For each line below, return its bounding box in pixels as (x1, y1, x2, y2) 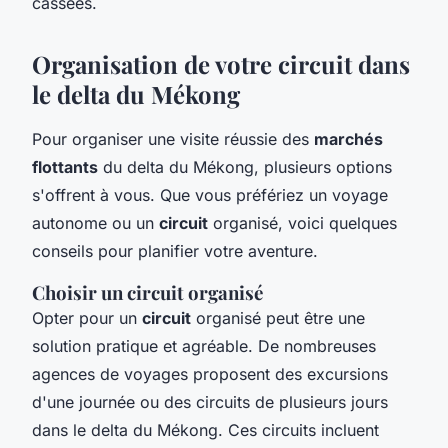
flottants (32, 156, 98, 177)
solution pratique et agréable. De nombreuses (32, 335, 376, 356)
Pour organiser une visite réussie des (32, 128, 314, 149)
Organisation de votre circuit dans (32, 47, 410, 80)
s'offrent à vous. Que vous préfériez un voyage (32, 184, 388, 205)
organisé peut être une (191, 307, 365, 328)
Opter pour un (32, 307, 142, 328)
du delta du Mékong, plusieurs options (98, 156, 392, 177)
